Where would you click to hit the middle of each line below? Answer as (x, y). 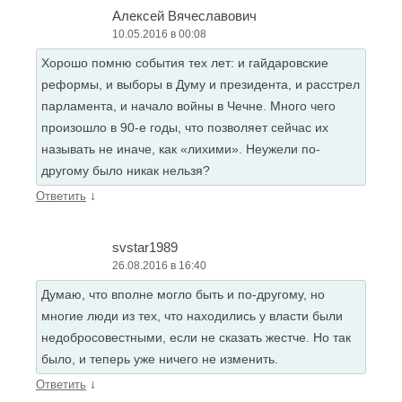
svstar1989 (145, 247)
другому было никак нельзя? (126, 170)
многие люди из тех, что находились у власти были (192, 316)
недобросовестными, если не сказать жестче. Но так (196, 337)
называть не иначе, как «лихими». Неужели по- (181, 149)
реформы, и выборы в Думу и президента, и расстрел (201, 84)
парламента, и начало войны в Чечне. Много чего (188, 106)
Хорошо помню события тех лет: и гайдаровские (185, 63)
